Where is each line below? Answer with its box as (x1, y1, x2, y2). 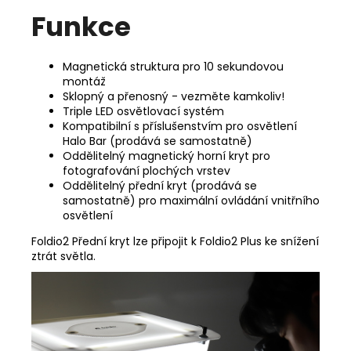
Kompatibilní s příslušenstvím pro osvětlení (63, 118, 297, 134)
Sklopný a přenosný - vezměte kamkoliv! (63, 88, 284, 104)
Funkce (31, 7, 131, 45)
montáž (63, 73, 106, 89)
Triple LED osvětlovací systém (63, 103, 224, 119)
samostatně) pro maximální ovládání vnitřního (63, 192, 320, 208)
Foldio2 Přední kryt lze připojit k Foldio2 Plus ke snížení (31, 233, 319, 249)
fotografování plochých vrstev (63, 162, 230, 179)
